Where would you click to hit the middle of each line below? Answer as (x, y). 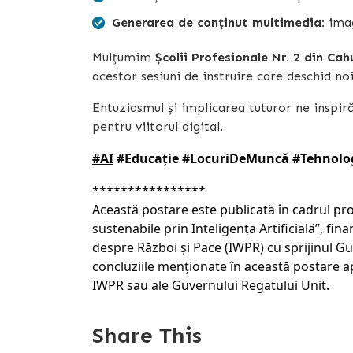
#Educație (148, 158)
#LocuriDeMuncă (236, 158)
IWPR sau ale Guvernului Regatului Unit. (211, 285)
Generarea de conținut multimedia (217, 22)
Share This (147, 335)
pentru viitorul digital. (158, 126)
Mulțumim (124, 57)
